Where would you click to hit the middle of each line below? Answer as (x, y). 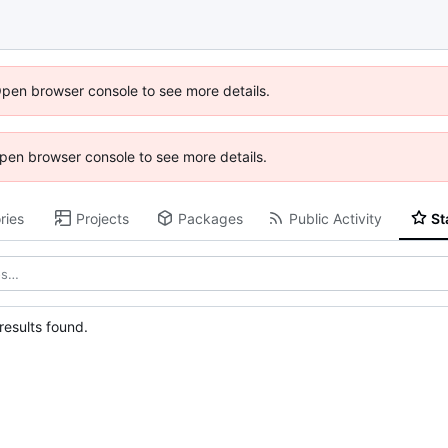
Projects (102, 218)
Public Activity (335, 218)
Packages (210, 218)
